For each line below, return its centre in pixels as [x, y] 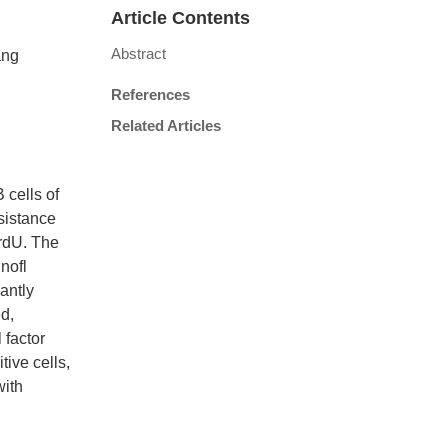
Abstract [138, 53]
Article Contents [180, 18]
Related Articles [166, 125]
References [150, 94]
